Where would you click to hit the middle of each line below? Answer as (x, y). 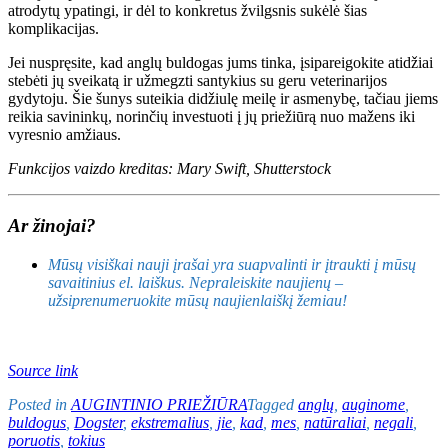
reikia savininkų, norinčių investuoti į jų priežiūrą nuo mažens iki (211, 117)
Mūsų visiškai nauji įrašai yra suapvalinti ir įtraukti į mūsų (232, 264)
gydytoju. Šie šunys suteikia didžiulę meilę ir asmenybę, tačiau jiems (223, 99)
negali (393, 422)
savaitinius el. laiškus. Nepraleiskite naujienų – (195, 282)
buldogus (37, 422)
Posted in (39, 404)
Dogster (98, 422)
